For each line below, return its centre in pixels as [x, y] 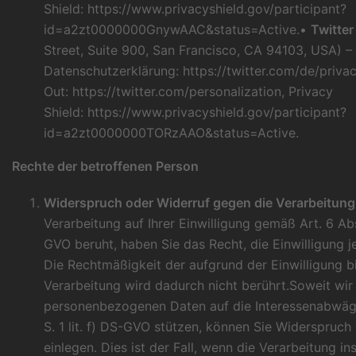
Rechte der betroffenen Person [105, 166]
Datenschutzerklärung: [113, 71]
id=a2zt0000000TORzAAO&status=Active [170, 133]
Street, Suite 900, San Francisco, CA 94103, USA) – [198, 50]
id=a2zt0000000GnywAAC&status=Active [170, 30]
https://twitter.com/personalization [177, 92]
